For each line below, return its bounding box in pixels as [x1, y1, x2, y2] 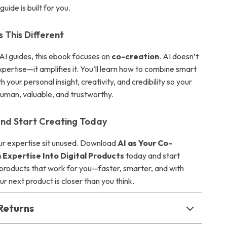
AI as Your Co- [118, 138, 173, 148]
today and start [124, 150, 180, 161]
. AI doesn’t [159, 51, 199, 61]
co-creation [111, 51, 160, 61]
